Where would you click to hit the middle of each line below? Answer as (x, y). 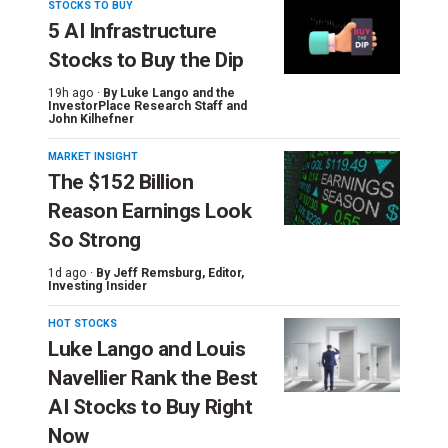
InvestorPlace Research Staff (135, 105)
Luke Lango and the (177, 92)
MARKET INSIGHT (93, 156)
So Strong (94, 239)
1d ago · (70, 272)
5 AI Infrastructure (132, 30)
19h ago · (74, 92)
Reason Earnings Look (149, 210)
